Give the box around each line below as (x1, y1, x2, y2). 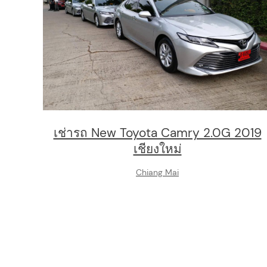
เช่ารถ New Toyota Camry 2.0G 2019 (53, 124, 262, 141)
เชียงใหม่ (133, 140, 182, 157)
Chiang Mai (136, 166, 179, 178)
